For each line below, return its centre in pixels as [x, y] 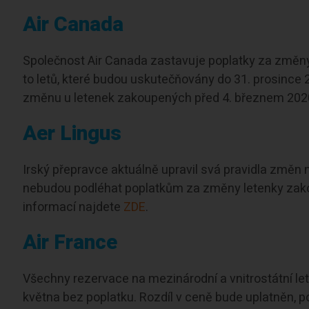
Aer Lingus [72, 134]
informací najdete [73, 208]
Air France [70, 243]
